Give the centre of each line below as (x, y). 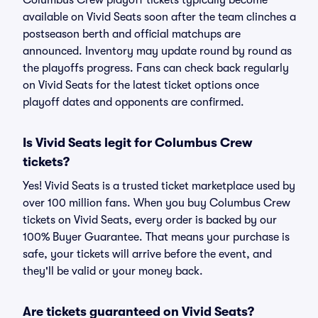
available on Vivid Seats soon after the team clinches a (159, 17)
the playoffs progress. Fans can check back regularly (156, 68)
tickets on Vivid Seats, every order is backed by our (150, 220)
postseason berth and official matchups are (132, 34)
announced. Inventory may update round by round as (157, 51)
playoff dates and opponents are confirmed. (133, 102)
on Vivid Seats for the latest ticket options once (141, 85)
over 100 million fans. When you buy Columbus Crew (157, 203)
